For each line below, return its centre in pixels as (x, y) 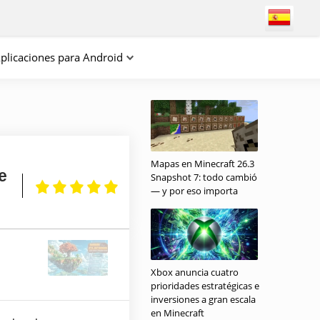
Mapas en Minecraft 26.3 (202, 164)
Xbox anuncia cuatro (195, 272)
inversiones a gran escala (203, 299)
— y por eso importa (194, 191)
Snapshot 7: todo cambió (204, 177)
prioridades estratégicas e (205, 286)
